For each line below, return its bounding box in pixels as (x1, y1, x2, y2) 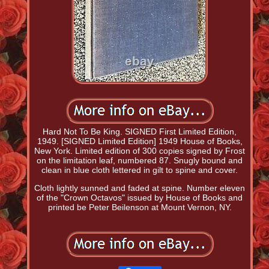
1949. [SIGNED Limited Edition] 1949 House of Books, (37, 136, 243, 147)
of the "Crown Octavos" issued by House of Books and (37, 193, 243, 203)
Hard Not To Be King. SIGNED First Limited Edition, (43, 127, 237, 137)
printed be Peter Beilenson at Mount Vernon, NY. (47, 202, 232, 213)
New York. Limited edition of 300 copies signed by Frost (34, 146, 246, 156)
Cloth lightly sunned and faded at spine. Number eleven (34, 183, 246, 193)
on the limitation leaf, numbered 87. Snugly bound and (37, 156, 243, 166)
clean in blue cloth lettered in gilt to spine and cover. (41, 165, 238, 175)
